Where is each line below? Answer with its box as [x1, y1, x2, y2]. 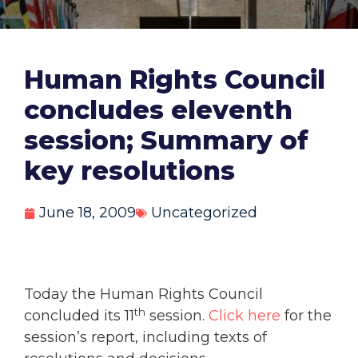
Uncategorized [151, 204, 257, 222]
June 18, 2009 [39, 204, 136, 222]
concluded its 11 [24, 307, 134, 325]
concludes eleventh [24, 94, 292, 126]
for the [280, 307, 332, 325]
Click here [209, 307, 280, 325]
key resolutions [24, 155, 235, 187]
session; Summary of [24, 125, 308, 157]
